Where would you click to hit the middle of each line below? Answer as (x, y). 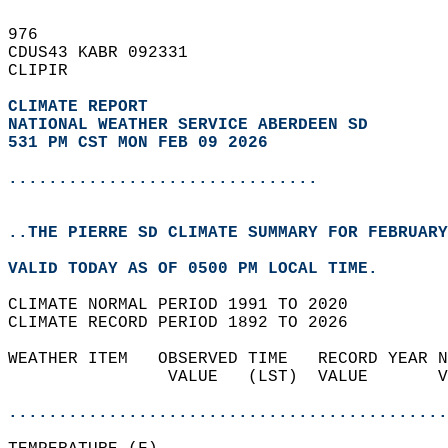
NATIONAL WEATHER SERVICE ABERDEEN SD (188, 125)
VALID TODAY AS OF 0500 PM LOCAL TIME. (203, 269)
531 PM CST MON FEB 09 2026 (138, 143)
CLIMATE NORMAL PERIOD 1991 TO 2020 (188, 305)
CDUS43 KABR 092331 (108, 53)
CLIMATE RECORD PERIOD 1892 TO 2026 (188, 323)
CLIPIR (48, 71)
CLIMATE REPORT (83, 107)
